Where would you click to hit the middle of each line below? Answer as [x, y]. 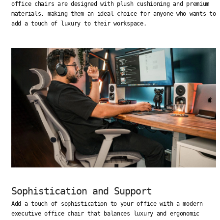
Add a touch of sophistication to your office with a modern [107, 204]
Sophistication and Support [82, 191]
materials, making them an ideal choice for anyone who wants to [114, 14]
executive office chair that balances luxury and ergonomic [106, 214]
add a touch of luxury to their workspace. [79, 24]
